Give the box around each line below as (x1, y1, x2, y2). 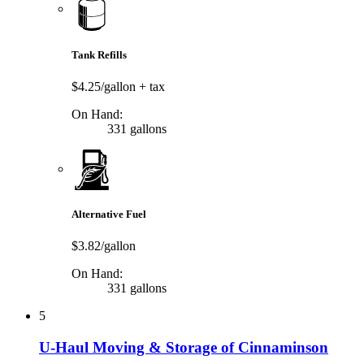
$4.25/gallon (71, 80, 139, 94)
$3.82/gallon (71, 239, 136, 253)
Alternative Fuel (71, 208, 146, 221)
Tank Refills (71, 48, 127, 61)
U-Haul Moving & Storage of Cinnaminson (39, 339, 328, 357)
